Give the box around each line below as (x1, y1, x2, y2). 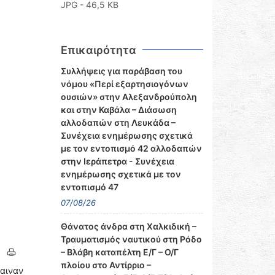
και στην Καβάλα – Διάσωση (60, 104, 177, 115)
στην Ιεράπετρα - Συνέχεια (60, 156, 174, 166)
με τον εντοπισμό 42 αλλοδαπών (60, 143, 202, 153)
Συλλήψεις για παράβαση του (60, 66, 182, 76)
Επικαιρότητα (60, 44, 136, 56)
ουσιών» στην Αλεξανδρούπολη (60, 91, 197, 102)
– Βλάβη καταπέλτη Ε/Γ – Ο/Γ (60, 247, 179, 257)
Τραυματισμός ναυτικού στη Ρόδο (60, 234, 202, 244)
